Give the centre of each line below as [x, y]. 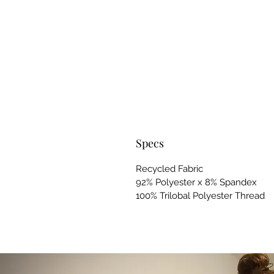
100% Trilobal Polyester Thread [200, 195]
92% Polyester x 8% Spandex [196, 182]
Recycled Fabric [169, 168]
